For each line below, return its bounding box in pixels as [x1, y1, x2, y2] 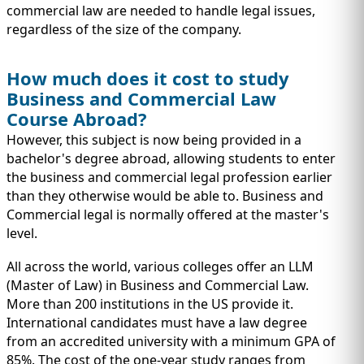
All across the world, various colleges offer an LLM [6, 257, 314, 275]
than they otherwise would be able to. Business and [6, 186, 323, 205]
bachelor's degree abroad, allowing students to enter [6, 149, 336, 167]
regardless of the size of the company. [6, 19, 241, 38]
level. [6, 223, 37, 242]
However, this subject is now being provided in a [6, 130, 301, 149]
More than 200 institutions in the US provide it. [6, 294, 293, 313]
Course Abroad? [6, 106, 147, 131]
